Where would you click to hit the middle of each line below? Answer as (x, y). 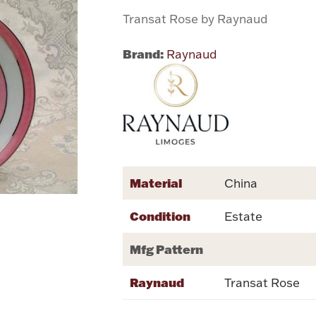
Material (156, 183)
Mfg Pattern (167, 249)
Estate (244, 217)
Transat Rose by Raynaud (195, 18)
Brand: (144, 53)
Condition (160, 216)
